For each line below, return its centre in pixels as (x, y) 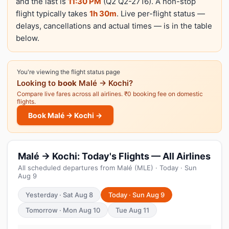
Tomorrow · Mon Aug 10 (63, 210)
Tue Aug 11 (132, 210)
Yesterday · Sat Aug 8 (59, 195)
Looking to (37, 83)
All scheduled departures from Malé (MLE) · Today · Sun (107, 168)
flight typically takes (53, 14)
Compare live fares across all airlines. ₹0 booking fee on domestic (110, 94)
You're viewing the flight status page (68, 72)
